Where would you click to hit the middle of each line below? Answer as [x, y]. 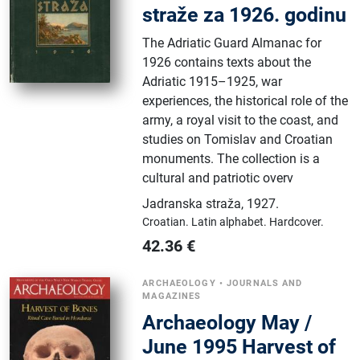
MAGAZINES [172, 296]
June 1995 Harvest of [239, 347]
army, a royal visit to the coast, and [241, 120]
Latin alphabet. [231, 222]
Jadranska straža [192, 204]
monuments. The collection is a [231, 159]
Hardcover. [297, 222]
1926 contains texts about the [227, 62]
